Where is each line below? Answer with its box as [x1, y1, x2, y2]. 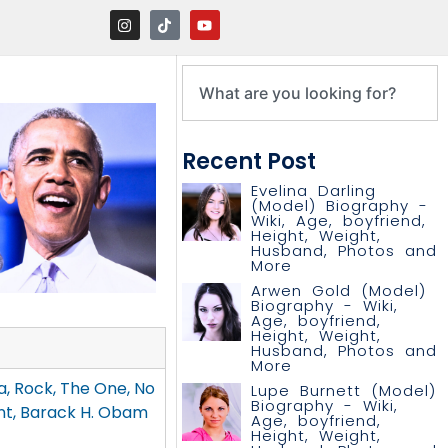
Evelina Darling [250, 180, 376, 201]
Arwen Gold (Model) [250, 280, 426, 301]
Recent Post [182, 146, 317, 177]
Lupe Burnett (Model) [250, 380, 436, 401]
